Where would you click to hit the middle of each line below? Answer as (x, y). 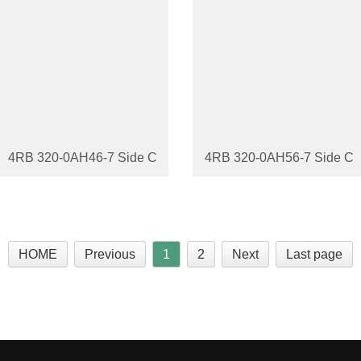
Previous (110, 254)
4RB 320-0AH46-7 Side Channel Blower (124, 157)
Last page (314, 254)
